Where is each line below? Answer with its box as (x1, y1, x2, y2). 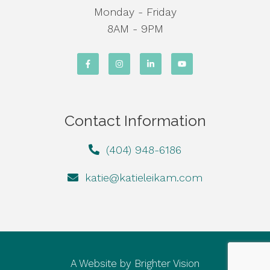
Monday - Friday (93, 5, 177, 18)
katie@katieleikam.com (85, 171, 203, 184)
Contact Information (64, 111, 206, 130)
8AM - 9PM (107, 22, 163, 35)
